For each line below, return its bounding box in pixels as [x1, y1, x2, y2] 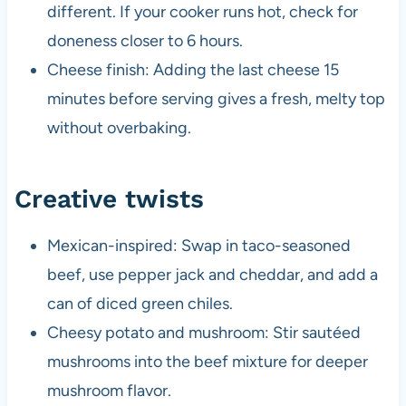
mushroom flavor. [46, 381, 171, 401]
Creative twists [14, 184, 204, 215]
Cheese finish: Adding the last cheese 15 [46, 60, 339, 81]
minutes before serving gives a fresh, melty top [46, 89, 385, 110]
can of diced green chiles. [46, 294, 233, 314]
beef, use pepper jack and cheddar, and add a [46, 265, 378, 285]
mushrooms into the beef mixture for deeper [46, 352, 368, 372]
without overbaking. [46, 118, 191, 139]
